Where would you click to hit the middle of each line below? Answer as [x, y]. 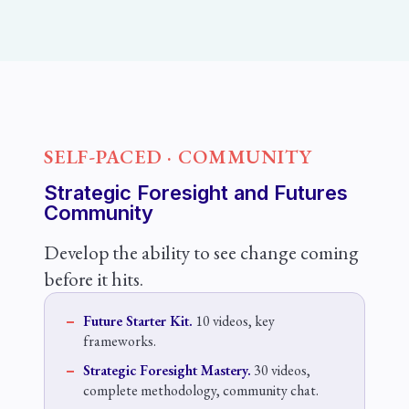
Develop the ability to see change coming [201, 252]
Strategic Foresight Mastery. [167, 370]
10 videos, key [233, 321]
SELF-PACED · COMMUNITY [178, 157]
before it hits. [93, 279]
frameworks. [119, 341]
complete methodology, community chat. [200, 390]
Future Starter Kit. [137, 321]
